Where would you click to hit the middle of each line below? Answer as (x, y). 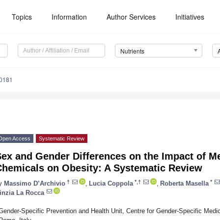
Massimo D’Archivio (35, 183)
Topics (22, 17)
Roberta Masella (184, 183)
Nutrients (132, 51)
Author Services (131, 17)
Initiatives (190, 17)
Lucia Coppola (111, 183)
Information (69, 17)
